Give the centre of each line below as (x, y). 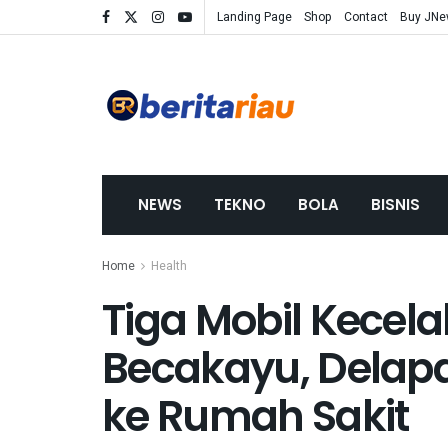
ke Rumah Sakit (255, 416)
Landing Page (254, 17)
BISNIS (395, 204)
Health (169, 266)
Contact (366, 17)
